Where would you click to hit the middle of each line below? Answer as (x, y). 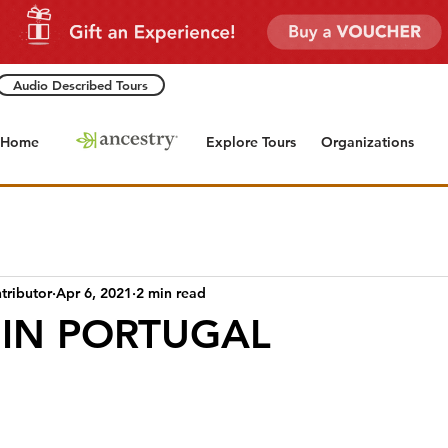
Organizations (367, 141)
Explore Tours (251, 141)
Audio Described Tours (80, 85)
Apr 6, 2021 (94, 292)
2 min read (171, 292)
